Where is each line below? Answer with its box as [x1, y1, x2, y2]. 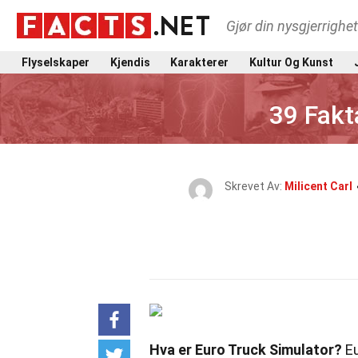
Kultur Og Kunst [249, 55, 333, 69]
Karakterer [170, 55, 229, 69]
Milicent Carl [284, 180, 352, 193]
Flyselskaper [22, 55, 89, 69]
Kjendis [109, 55, 150, 69]
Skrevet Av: [224, 180, 284, 193]
